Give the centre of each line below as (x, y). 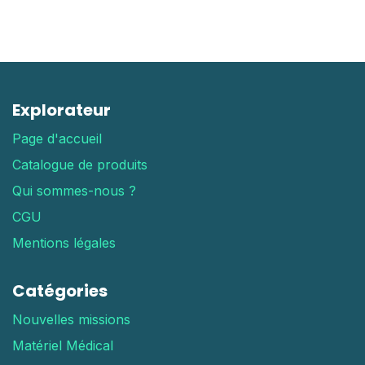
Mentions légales (64, 243)
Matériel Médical (63, 346)
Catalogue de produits (80, 165)
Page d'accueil (57, 139)
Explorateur (62, 110)
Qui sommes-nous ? (78, 191)
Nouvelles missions (71, 320)
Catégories (60, 291)
